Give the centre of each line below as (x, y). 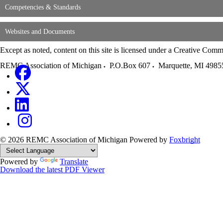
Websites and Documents (40, 31)
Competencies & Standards (43, 7)
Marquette (174, 65)
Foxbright (185, 139)
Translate (74, 161)
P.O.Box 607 (130, 65)
